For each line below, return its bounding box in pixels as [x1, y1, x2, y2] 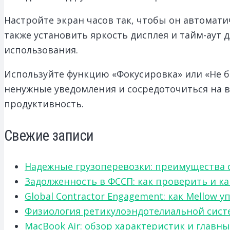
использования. [4, 44, 78, 56]
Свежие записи [4, 127, 94, 145]
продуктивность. [4, 98, 84, 110]
